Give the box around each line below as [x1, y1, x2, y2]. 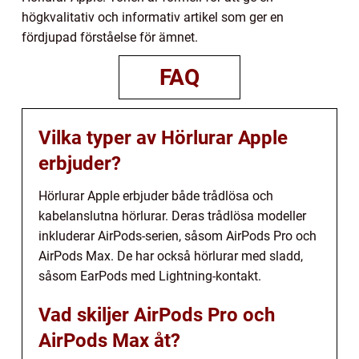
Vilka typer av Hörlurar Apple [38, 127, 288, 150]
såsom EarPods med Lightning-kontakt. [38, 268, 261, 284]
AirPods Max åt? [38, 329, 180, 353]
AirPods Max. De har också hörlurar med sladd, [38, 248, 303, 264]
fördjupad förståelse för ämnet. [22, 30, 198, 46]
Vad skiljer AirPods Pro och [38, 304, 275, 327]
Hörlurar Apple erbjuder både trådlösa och [38, 188, 273, 204]
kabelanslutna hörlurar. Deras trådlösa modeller [38, 208, 306, 224]
